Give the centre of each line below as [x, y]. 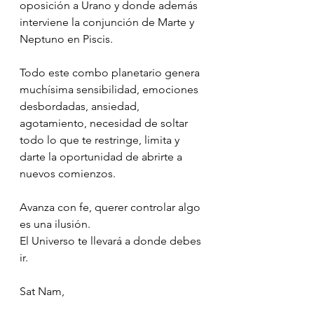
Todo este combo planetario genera [111, 72]
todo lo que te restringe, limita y [101, 139]
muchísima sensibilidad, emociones [110, 89]
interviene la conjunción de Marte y [108, 22]
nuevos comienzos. [68, 173]
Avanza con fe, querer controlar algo [111, 207]
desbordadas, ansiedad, [81, 106]
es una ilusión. [55, 224]
